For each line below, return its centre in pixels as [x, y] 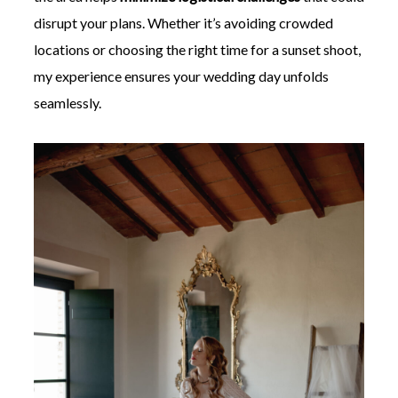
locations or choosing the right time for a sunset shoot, [197, 50]
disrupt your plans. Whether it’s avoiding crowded [183, 23]
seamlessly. [67, 103]
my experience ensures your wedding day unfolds [181, 76]
